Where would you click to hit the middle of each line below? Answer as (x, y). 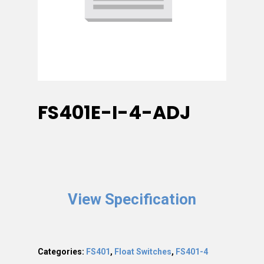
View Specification (132, 199)
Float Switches (143, 251)
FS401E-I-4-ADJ (114, 112)
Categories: (62, 251)
